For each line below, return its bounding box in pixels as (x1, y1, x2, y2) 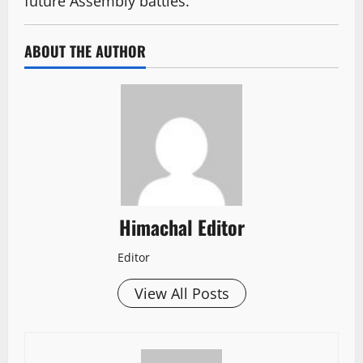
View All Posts (134, 284, 229, 304)
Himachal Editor (118, 212, 245, 242)
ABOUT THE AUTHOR (24, 41, 146, 62)
